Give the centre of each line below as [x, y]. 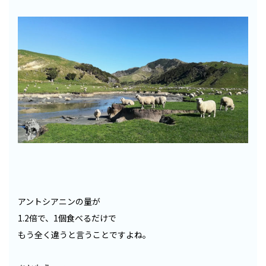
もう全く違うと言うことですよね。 [84, 234]
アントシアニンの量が [59, 201]
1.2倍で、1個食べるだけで [67, 218]
